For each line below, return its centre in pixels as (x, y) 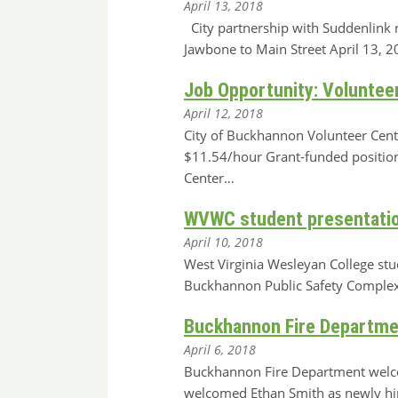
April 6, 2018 (220, 350)
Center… (209, 178)
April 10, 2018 (223, 243)
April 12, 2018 (223, 114)
